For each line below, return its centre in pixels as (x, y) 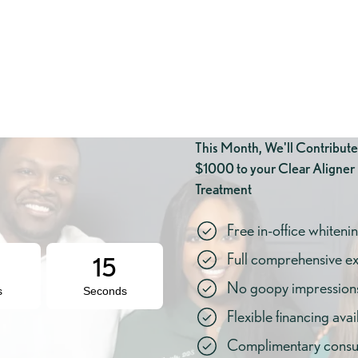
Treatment (223, 189)
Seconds (105, 291)
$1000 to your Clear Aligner (274, 168)
